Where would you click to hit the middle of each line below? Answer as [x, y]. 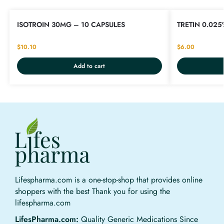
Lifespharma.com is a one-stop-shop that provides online [109, 180]
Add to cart [89, 66]
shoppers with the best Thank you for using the [92, 191]
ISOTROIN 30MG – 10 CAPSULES [71, 25]
